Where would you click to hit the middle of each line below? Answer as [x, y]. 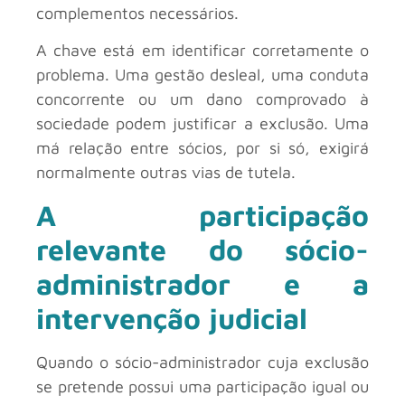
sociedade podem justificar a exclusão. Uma [202, 124]
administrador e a [202, 283]
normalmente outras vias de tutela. [166, 173]
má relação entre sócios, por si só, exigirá [202, 148]
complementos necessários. [137, 14]
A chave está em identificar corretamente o [202, 51]
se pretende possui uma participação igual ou [202, 386]
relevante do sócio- [202, 249]
